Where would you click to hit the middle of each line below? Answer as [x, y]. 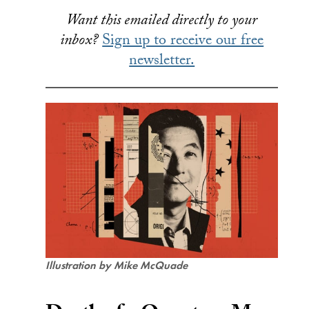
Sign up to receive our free [183, 42]
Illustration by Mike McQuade [117, 265]
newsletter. [162, 62]
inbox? [79, 42]
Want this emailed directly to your [162, 22]
